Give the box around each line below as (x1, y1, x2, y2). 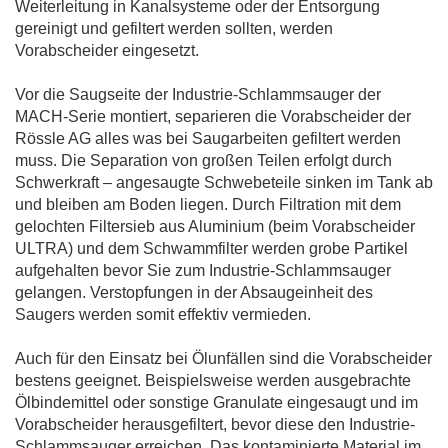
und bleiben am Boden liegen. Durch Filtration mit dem (15, 196, 401, 213)
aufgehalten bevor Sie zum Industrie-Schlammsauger (15, 262, 391, 279)
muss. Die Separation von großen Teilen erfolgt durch (15, 152, 392, 169)
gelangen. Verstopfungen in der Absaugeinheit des (15, 284, 373, 301)
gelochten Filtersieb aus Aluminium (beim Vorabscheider (15, 218, 415, 235)
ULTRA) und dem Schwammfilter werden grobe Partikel (15, 240, 408, 257)
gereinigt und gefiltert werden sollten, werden (15, 20, 333, 37)
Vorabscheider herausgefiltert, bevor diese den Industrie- (15, 416, 415, 433)
